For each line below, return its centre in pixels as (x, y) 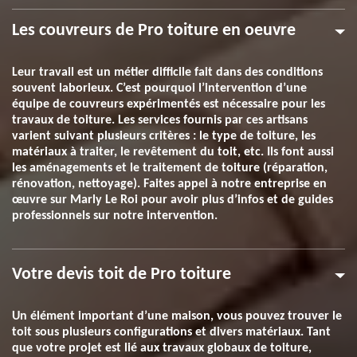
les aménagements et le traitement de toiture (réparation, (170, 168)
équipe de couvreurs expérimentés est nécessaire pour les (169, 104)
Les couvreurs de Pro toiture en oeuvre (154, 31)
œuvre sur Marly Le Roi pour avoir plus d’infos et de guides (173, 200)
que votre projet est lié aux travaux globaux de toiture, (162, 348)
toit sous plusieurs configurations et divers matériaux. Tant (171, 332)
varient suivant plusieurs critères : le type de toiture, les (164, 136)
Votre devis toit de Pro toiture (122, 275)
